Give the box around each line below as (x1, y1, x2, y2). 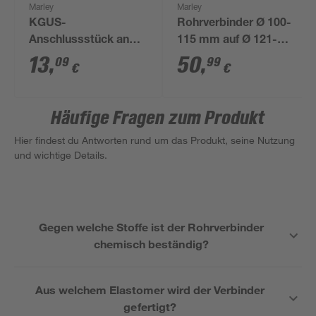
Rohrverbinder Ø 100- (177, 18, 292, 30)
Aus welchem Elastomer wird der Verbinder (35, 283, 265, 296)
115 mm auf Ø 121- (177, 35, 278, 47)
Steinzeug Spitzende (29, 52, 138, 63)
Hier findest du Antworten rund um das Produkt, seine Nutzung (14, 134, 296, 146)
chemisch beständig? (94, 237, 209, 250)
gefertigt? (123, 300, 176, 313)
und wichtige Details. (14, 149, 108, 161)
